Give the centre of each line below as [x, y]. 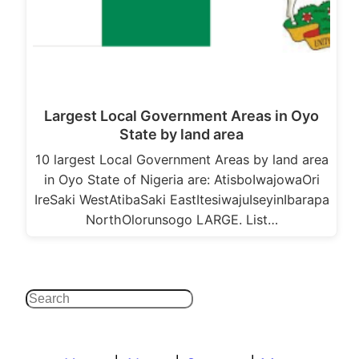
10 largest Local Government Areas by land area [182, 159]
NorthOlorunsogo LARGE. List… [182, 219]
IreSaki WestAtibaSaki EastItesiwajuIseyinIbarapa [182, 199]
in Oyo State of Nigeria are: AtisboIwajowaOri [182, 179]
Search [52, 301]
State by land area [182, 134]
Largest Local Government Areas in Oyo [182, 115]
